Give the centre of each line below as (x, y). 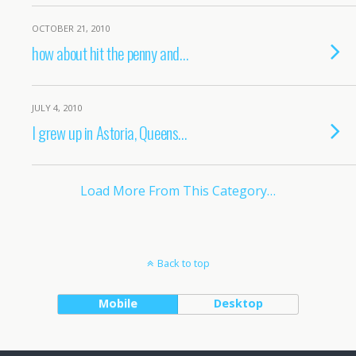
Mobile (118, 303)
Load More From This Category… (178, 191)
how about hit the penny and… (110, 53)
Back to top (183, 263)
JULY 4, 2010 (57, 108)
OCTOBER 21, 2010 (71, 28)
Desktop (238, 303)
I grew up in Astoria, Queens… (109, 132)
